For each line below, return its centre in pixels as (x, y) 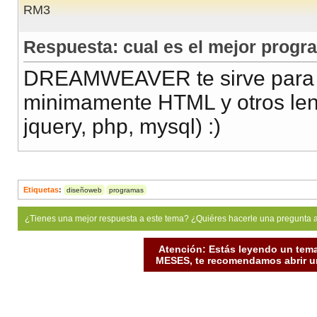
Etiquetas (41, 190)
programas (126, 190)
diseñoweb (84, 190)
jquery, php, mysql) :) (122, 127)
